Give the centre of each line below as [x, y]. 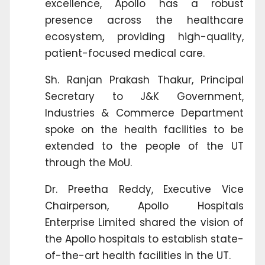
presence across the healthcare [144, 20]
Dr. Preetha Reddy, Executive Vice [144, 190]
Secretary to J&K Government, [144, 97]
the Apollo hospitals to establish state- [144, 239]
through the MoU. [88, 163]
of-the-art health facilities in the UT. [138, 256]
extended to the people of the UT [144, 146]
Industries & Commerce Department [144, 113]
